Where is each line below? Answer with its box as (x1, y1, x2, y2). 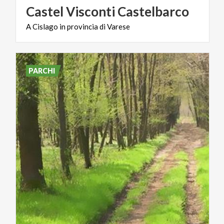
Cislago (32, 21, 58, 31)
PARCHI (28, 66, 55, 75)
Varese (107, 21, 130, 31)
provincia (67, 21, 98, 31)
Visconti (66, 3, 115, 19)
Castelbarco (117, 3, 189, 19)
